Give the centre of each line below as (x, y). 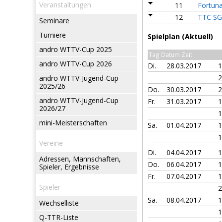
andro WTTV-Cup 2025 (76, 49)
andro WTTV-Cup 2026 (76, 64)
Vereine (51, 143)
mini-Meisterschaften (73, 123)
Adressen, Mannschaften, (80, 159)
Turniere (53, 35)
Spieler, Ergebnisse (69, 167)
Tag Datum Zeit (170, 55)
